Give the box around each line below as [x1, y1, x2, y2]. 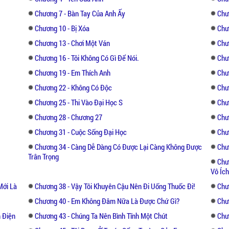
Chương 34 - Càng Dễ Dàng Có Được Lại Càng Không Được [35, 141, 202, 152]
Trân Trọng [28, 151, 59, 162]
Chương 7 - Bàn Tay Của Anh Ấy [35, 8, 126, 18]
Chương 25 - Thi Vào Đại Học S [35, 97, 123, 107]
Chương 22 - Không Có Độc [35, 82, 112, 93]
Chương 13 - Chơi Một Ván [35, 37, 110, 48]
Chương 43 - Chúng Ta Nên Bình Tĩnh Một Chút [35, 210, 168, 221]
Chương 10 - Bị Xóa [35, 22, 90, 33]
